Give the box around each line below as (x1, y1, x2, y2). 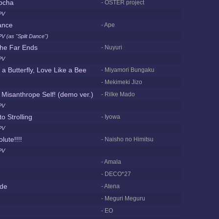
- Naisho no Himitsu (101, 136, 153, 143)
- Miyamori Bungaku (101, 66, 154, 73)
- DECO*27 (101, 171, 131, 177)
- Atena (101, 183, 120, 190)
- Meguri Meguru (101, 195, 145, 202)
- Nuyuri (101, 44, 122, 51)
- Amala (101, 158, 121, 165)
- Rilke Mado (101, 91, 135, 98)
